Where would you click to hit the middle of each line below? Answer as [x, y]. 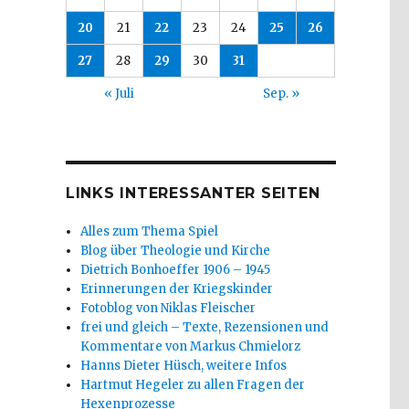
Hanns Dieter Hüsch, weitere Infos [184, 365]
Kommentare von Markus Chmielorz [191, 346]
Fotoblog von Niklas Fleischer [168, 308]
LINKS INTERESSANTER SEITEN [193, 193]
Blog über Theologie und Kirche [176, 250]
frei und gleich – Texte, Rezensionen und [205, 327]
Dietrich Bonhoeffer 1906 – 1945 [176, 269]
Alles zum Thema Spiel [150, 231]
